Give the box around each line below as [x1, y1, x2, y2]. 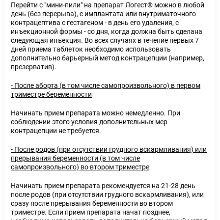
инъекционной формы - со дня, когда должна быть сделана [11, 27, 202, 35]
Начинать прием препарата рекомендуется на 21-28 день [11, 182, 195, 190]
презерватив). [11, 63, 56, 71]
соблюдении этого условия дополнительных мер [11, 118, 167, 126]
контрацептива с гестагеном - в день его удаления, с [11, 19, 179, 27]
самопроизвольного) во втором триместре [11, 163, 149, 171]
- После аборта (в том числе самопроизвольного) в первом [11, 82, 200, 89]
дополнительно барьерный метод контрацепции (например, [11, 54, 204, 62]
